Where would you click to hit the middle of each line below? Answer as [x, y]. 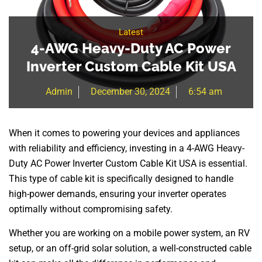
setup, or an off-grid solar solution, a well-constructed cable [130, 248]
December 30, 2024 [130, 92]
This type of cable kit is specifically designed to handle [121, 179]
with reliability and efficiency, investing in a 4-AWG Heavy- [127, 149]
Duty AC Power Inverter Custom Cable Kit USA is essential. [128, 164]
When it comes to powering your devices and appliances [124, 133]
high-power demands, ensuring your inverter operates [118, 194]
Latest [131, 32]
